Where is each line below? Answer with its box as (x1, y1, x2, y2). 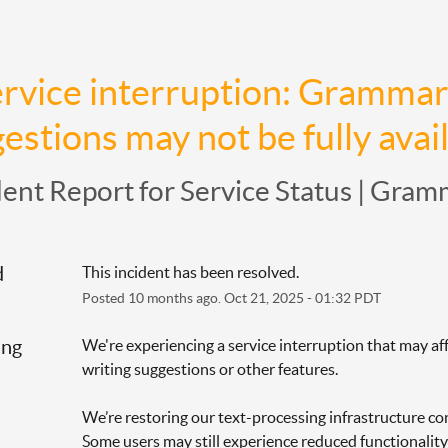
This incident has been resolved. (81, 262, 299, 281)
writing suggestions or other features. (81, 359, 338, 378)
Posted (81, 289, 128, 306)
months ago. (143, 289, 224, 306)
